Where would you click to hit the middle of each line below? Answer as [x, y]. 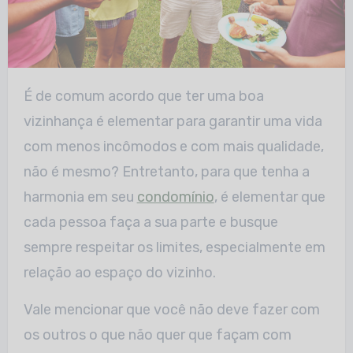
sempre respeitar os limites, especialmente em [174, 247]
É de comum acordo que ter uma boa [28, 96]
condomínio [175, 197]
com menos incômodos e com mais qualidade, [173, 146]
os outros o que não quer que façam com [157, 334]
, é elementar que [269, 197]
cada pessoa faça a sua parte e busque [150, 222]
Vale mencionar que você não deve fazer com [171, 309]
